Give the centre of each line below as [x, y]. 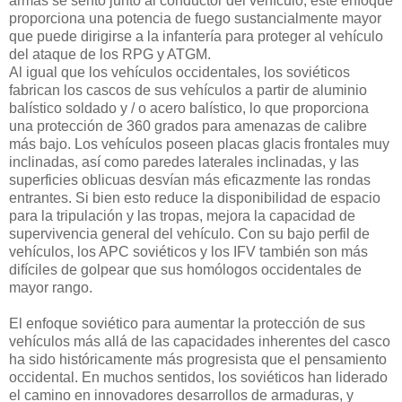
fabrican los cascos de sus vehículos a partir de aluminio [188, 91]
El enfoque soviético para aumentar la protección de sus [187, 324]
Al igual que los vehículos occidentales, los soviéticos [179, 73]
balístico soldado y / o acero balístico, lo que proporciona [189, 109]
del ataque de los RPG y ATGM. [110, 55]
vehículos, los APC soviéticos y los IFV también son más [188, 252]
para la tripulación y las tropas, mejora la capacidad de [182, 216]
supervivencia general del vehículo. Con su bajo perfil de [189, 234]
